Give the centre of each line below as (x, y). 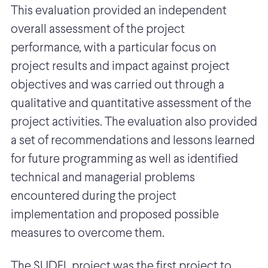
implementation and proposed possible (115, 215)
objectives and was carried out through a (118, 86)
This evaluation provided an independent (119, 11)
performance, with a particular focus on (114, 48)
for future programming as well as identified (124, 160)
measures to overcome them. (90, 234)
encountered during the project (94, 197)
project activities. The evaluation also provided (134, 123)
